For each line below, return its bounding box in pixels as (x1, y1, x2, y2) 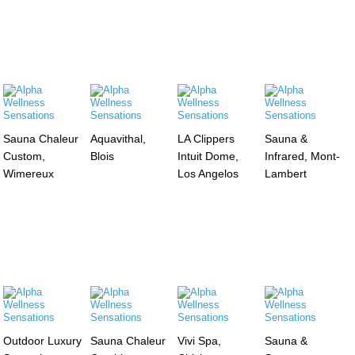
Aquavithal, (90, 132, 147, 145)
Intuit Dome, (177, 149, 239, 162)
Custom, (3, 149, 46, 162)
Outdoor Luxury (3, 334, 82, 347)
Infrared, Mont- (264, 149, 340, 162)
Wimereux (3, 166, 55, 180)
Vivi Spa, (177, 334, 221, 347)
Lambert (264, 166, 307, 180)
